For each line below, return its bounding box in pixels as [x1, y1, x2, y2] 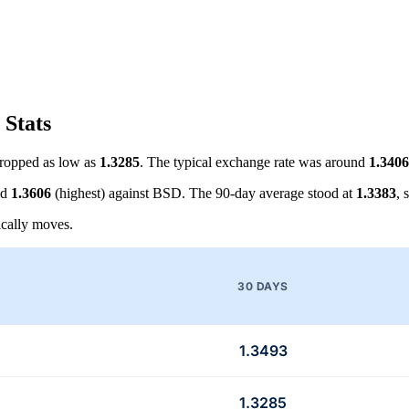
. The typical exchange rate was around [140, 154, 369, 171]
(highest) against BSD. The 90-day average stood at [51, 185, 356, 202]
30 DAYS [237, 278, 288, 293]
